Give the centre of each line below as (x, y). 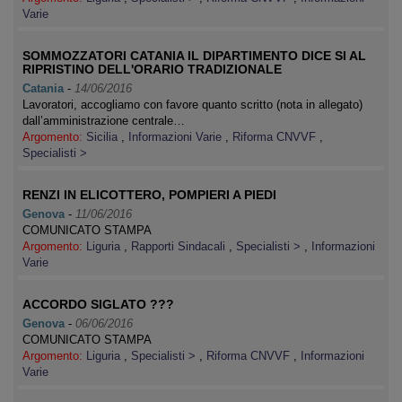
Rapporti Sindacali (180, 246)
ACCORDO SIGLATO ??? (98, 304)
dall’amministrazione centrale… (104, 121)
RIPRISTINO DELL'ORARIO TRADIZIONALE (152, 69)
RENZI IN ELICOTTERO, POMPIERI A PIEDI (149, 195)
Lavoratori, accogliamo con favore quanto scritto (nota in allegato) (192, 105)
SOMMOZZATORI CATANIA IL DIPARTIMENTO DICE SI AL (194, 56)
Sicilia (104, 137)
